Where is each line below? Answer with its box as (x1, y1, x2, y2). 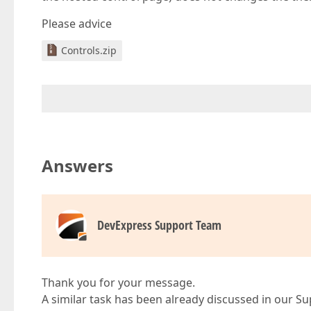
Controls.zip (61, 44, 117, 57)
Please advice (42, 16, 112, 31)
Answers (42, 154, 113, 177)
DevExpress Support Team (97, 217, 221, 233)
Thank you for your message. (42, 275, 195, 290)
